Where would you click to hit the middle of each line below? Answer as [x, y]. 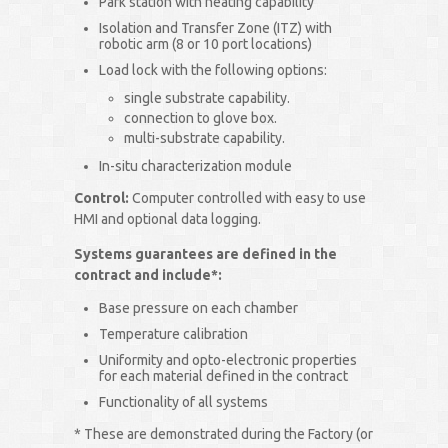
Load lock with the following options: [213, 70]
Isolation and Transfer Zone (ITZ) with [215, 28]
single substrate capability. [207, 98]
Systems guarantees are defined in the [205, 254]
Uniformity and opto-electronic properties [228, 360]
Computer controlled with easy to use [247, 198]
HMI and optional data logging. [167, 219]
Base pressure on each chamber [198, 308]
